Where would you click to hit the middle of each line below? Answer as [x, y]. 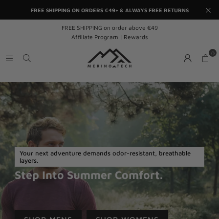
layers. [29, 160]
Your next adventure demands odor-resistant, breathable [105, 153]
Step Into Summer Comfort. [89, 175]
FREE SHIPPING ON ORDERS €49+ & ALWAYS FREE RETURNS [109, 10]
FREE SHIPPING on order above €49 [109, 28]
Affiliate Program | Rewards [109, 37]
